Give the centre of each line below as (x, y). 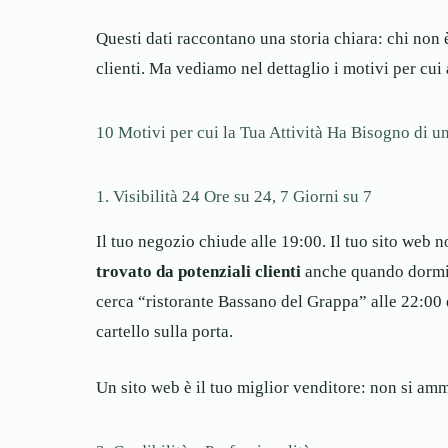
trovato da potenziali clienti (198, 272)
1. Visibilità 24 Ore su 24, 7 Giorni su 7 (234, 197)
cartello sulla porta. (164, 332)
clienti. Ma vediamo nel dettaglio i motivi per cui (271, 69)
